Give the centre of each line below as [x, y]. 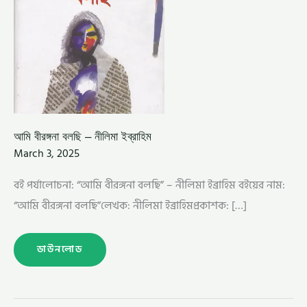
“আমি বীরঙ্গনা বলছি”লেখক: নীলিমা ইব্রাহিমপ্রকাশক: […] [130, 206]
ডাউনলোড [60, 249]
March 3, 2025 [47, 153]
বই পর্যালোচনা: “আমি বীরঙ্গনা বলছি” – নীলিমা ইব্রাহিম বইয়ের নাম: [149, 185]
